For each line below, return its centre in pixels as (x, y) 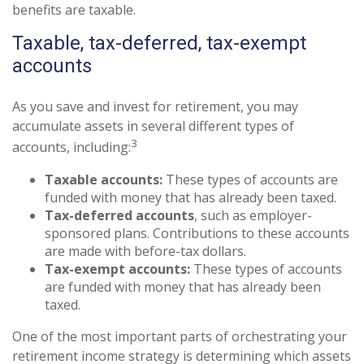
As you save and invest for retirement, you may (155, 107)
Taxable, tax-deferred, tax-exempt (159, 43)
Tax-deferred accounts (119, 215)
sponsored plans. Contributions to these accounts (197, 233)
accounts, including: (71, 147)
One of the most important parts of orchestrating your (180, 336)
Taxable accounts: (104, 179)
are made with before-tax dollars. (145, 251)
